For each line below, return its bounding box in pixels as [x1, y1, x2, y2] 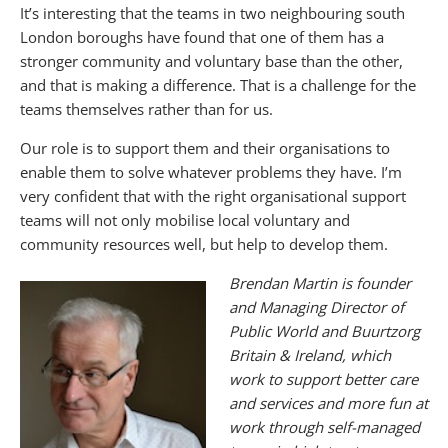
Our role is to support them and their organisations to [20, 137, 390, 158]
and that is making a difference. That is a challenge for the [20, 74, 416, 95]
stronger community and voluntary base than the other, [20, 50, 403, 71]
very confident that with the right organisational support [20, 185, 406, 206]
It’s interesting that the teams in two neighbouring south [20, 2, 405, 23]
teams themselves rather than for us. [20, 98, 273, 119]
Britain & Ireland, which [228, 344, 391, 365]
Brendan [228, 272, 288, 293]
